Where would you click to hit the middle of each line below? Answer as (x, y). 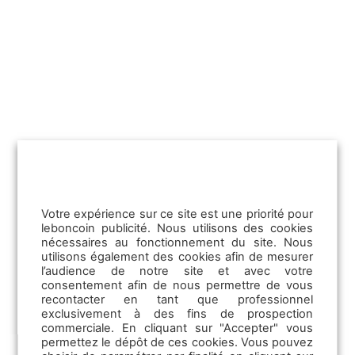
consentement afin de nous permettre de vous (177, 285)
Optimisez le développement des (146, 36)
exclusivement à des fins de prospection (177, 314)
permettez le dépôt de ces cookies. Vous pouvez (177, 342)
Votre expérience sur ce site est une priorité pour (177, 214)
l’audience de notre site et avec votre (177, 271)
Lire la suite (73, 119)
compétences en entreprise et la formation (176, 52)
